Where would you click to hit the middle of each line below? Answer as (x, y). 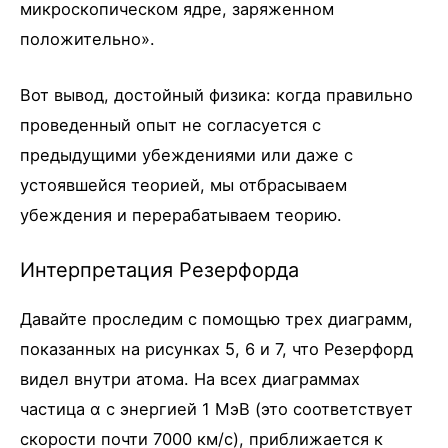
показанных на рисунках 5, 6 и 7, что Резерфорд (216, 349)
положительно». (87, 38)
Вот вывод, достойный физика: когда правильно (216, 94)
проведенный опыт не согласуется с (170, 124)
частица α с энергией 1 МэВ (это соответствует (216, 409)
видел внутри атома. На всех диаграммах (190, 379)
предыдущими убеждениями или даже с (186, 154)
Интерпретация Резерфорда (159, 270)
